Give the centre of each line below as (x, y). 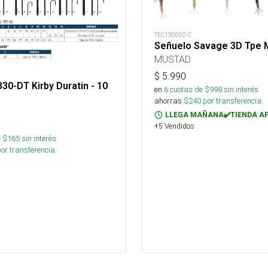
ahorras (168, 101)
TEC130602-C (173, 35)
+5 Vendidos (174, 126)
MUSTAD (173, 60)
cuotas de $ (189, 90)
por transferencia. (232, 101)
